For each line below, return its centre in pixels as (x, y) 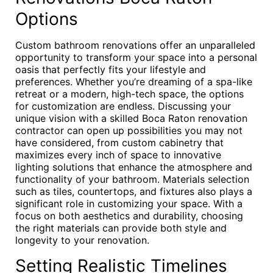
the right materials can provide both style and (121, 228)
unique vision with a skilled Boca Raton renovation (131, 118)
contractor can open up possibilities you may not (129, 130)
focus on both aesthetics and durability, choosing (129, 216)
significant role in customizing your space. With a (129, 204)
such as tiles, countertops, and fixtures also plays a (134, 191)
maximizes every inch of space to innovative (118, 155)
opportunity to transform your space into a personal (136, 57)
